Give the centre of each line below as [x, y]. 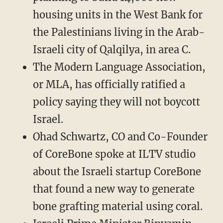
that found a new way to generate [113, 189]
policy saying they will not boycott [116, 102]
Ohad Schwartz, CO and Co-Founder [120, 137]
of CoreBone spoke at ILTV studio [114, 154]
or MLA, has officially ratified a [109, 85]
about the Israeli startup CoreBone [117, 172]
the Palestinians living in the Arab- [119, 32]
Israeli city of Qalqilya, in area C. [111, 50]
